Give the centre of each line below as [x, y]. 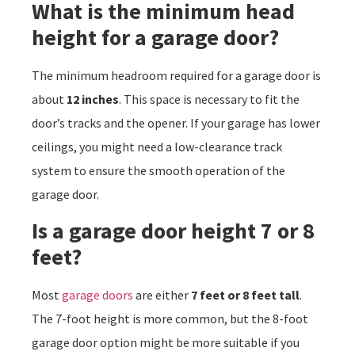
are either [162, 294]
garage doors [97, 294]
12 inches [93, 99]
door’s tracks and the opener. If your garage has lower [176, 123]
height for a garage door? [155, 38]
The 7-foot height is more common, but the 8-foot [170, 318]
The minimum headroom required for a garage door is [176, 76]
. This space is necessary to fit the [209, 99]
